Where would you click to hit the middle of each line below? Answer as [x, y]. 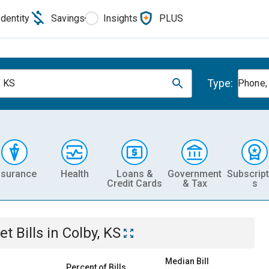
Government [195, 174]
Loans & [134, 174]
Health [74, 174]
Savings [68, 18]
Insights [120, 18]
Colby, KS [92, 233]
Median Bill [187, 261]
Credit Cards [134, 183]
